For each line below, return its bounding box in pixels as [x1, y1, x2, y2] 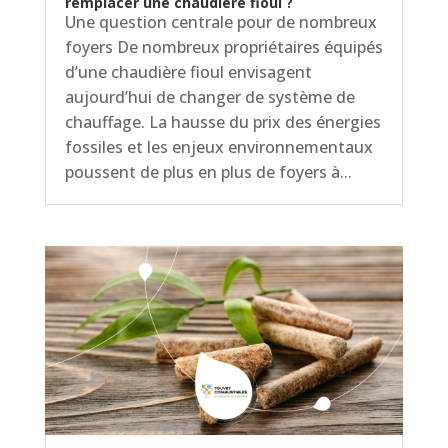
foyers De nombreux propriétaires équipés [64, 35, 383, 58]
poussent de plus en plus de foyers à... [64, 160, 352, 183]
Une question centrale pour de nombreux [64, 10, 377, 33]
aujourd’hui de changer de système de [64, 85, 355, 108]
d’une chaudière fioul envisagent [64, 60, 312, 83]
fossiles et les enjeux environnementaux [64, 135, 373, 158]
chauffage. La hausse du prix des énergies [64, 110, 381, 133]
